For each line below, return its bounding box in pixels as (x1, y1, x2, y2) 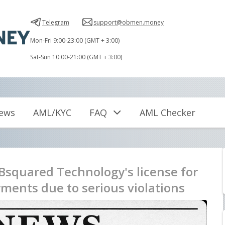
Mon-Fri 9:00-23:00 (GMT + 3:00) (30, 36, 120, 45)
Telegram (42, 18, 69, 27)
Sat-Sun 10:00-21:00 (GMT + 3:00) (30, 53, 122, 61)
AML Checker (140, 106, 195, 119)
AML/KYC (33, 106, 71, 119)
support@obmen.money (93, 18, 164, 27)
